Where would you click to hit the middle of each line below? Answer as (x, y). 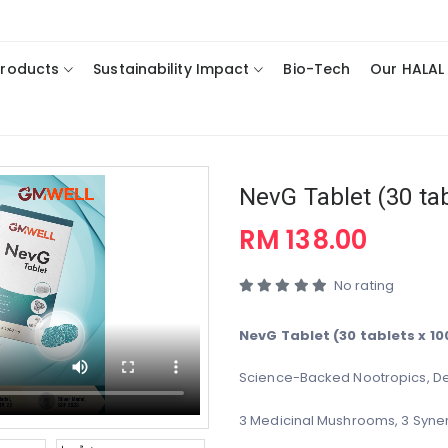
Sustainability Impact (171, 69)
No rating (364, 286)
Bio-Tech (317, 69)
